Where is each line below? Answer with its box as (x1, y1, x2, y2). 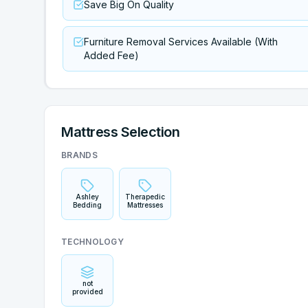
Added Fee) (84, 49, 139, 61)
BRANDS (61, 150, 98, 160)
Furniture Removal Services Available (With (84, 36, 278, 47)
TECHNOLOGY (61, 236, 124, 247)
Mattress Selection (61, 124, 179, 140)
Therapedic (125, 192, 165, 201)
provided (71, 287, 103, 296)
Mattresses (127, 201, 163, 209)
